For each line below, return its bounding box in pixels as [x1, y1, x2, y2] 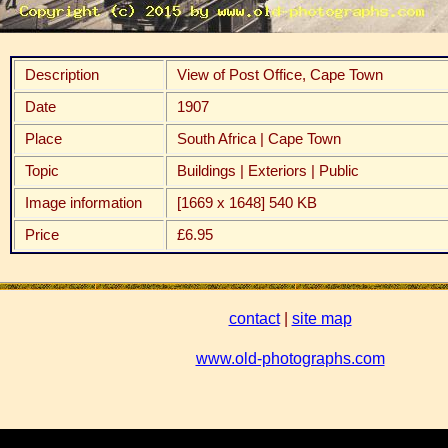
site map [291, 309, 352, 327]
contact [228, 309, 280, 327]
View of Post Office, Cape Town [177, 66, 383, 83]
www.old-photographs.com [195, 349, 385, 367]
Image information [25, 194, 142, 211]
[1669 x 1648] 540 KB [177, 194, 317, 211]
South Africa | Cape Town [177, 130, 341, 147]
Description [25, 66, 99, 83]
